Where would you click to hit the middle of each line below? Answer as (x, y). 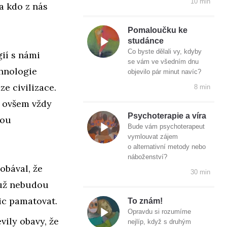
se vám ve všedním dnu (163, 62)
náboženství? (147, 157)
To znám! (145, 201)
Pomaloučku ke (158, 30)
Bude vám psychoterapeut (166, 127)
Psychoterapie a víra (167, 116)
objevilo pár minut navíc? (164, 72)
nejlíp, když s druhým (159, 222)
